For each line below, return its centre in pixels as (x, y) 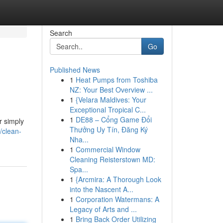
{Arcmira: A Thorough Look (118, 179)
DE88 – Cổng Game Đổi (113, 119)
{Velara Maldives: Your (111, 100)
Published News (75, 70)
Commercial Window (108, 149)
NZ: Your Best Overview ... (111, 90)
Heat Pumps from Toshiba (116, 80)
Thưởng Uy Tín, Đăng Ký (109, 129)
